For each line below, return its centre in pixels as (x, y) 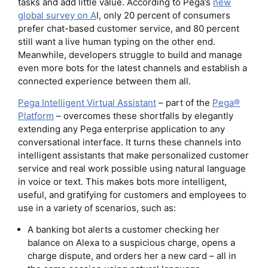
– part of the (184, 102)
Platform (36, 115)
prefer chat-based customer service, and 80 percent (129, 28)
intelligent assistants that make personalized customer (133, 155)
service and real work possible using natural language (132, 168)
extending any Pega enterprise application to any (121, 129)
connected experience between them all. (104, 81)
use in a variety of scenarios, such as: (97, 208)
